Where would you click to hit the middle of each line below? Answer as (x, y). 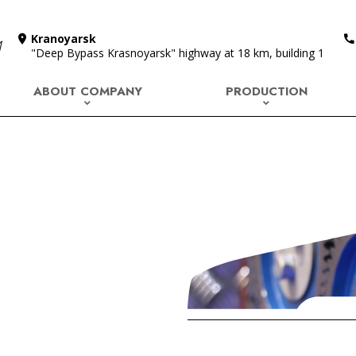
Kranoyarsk (64, 38)
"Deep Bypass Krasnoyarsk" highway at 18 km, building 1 (178, 52)
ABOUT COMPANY (88, 91)
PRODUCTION (267, 91)
